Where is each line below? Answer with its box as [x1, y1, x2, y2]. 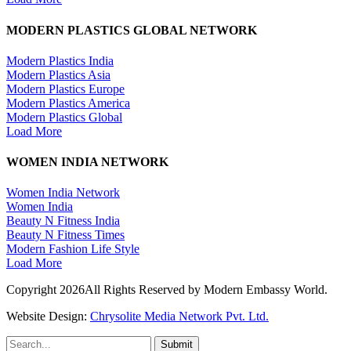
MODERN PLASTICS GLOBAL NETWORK [6, 23, 257, 37]
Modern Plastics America [6, 96, 130, 110]
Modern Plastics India [6, 53, 114, 67]
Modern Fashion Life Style [6, 242, 139, 256]
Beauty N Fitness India [6, 214, 120, 228]
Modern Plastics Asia [6, 67, 110, 81]
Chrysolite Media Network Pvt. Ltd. [90, 309, 269, 324]
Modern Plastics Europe [6, 81, 125, 96]
